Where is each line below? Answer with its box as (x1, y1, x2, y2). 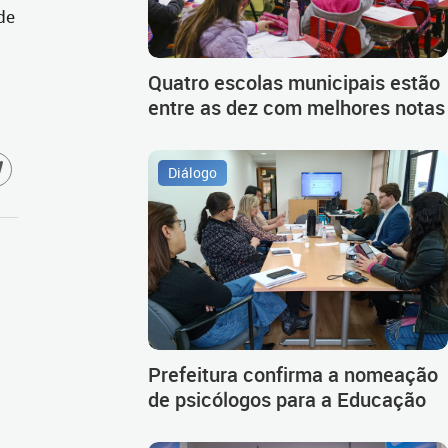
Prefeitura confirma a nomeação (148, 360, 438, 388)
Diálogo (168, 164, 217, 182)
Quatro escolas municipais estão (148, 68, 440, 96)
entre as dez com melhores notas (148, 93, 445, 121)
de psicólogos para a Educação (148, 385, 426, 413)
